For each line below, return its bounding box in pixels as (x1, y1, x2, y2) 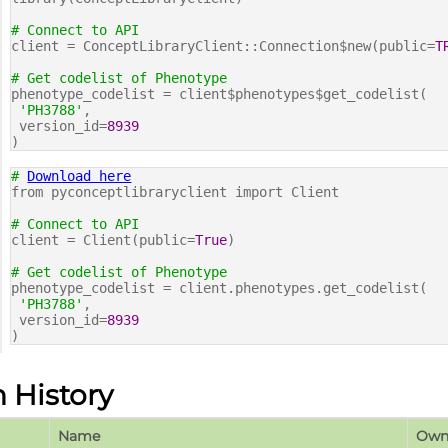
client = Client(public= (11, 232, 196, 249)
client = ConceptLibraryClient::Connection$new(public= (11, 38, 436, 55)
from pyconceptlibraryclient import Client (11, 184, 340, 201)
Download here (27, 168, 132, 185)
